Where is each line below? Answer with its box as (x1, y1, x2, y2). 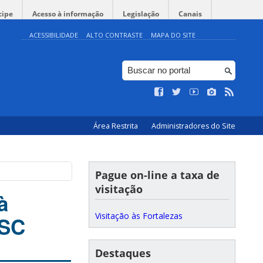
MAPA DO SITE (151, 31, 195, 39)
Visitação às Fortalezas (95, 210, 183, 221)
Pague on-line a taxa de (95, 168, 220, 182)
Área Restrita (93, 121, 140, 131)
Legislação (123, 9, 159, 19)
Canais (178, 9, 202, 19)
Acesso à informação (32, 9, 103, 19)
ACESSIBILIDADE (29, 31, 78, 39)
